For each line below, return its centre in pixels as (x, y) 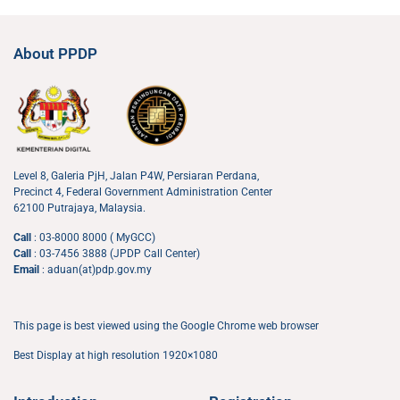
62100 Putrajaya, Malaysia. (79, 208)
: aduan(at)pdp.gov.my (97, 270)
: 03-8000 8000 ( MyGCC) (95, 238)
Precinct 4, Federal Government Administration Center (143, 192)
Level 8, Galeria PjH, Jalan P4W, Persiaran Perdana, (136, 176)
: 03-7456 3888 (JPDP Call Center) (117, 254)
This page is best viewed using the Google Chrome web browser (166, 326)
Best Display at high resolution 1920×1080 (116, 356)
